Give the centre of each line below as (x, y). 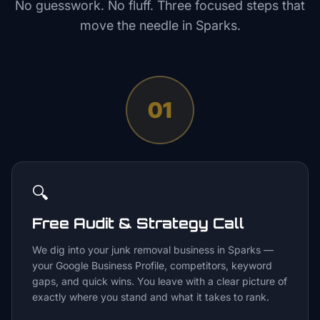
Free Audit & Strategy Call (138, 223)
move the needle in (137, 25)
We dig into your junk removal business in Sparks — (153, 250)
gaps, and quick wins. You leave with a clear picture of (160, 281)
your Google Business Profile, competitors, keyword (152, 265)
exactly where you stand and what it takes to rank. (151, 297)
